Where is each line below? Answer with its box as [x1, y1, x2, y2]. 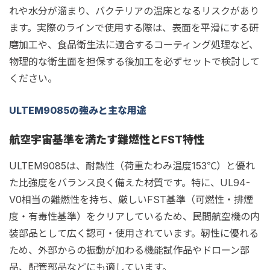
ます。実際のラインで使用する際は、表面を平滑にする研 [9, 22, 259, 34]
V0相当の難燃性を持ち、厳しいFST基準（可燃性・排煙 [9, 193, 253, 206]
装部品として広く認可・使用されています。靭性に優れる [9, 227, 259, 239]
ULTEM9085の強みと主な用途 [9, 104, 146, 116]
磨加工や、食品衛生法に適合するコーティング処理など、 [9, 39, 259, 51]
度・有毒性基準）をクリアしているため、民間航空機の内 [9, 210, 260, 222]
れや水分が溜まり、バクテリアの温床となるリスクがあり [9, 5, 259, 17]
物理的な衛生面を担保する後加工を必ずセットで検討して [9, 55, 260, 67]
